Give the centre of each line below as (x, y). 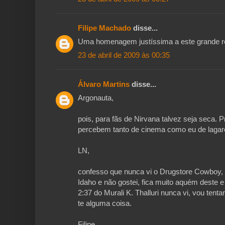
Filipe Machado (104, 28)
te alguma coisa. (105, 203)
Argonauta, (96, 98)
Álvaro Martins (104, 84)
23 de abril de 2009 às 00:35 (124, 55)
